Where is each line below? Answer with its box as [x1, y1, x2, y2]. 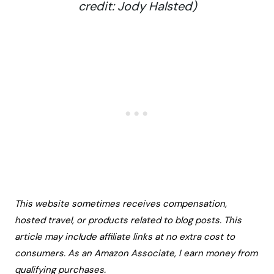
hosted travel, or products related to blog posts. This [15, 214, 242, 227]
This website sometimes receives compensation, [15, 198, 227, 210]
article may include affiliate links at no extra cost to [15, 231, 235, 243]
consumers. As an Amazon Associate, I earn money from [15, 247, 257, 260]
